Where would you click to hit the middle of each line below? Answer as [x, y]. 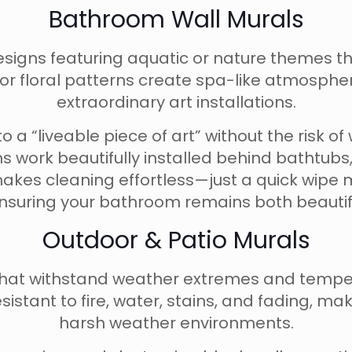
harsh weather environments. [176, 323]
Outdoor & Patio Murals [176, 240]
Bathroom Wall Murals [176, 20]
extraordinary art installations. [176, 102]
